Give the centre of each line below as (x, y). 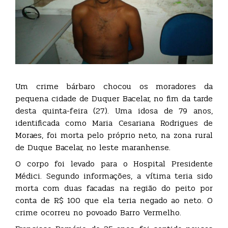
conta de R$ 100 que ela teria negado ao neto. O (114, 200)
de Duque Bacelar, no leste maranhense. (93, 147)
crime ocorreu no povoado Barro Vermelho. (98, 212)
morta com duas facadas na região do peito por (114, 188)
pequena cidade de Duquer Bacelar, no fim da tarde (114, 98)
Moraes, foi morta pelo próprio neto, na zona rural (114, 135)
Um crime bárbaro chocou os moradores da (114, 86)
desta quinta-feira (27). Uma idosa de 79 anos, (114, 110)
